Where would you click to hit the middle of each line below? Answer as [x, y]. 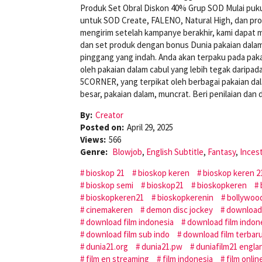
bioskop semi [110, 185]
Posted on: [102, 127]
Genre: [95, 151]
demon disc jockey [180, 209]
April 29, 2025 [150, 127]
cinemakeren [109, 209]
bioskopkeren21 [115, 197]
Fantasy [222, 151]
